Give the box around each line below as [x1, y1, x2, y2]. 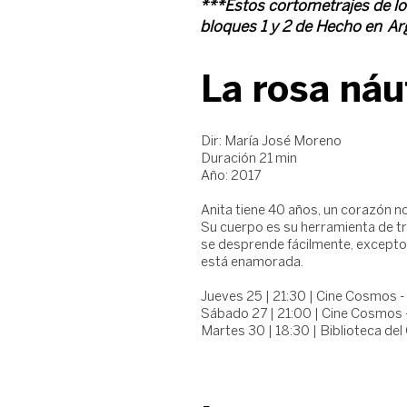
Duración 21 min [201, 153, 297, 165]
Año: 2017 [201, 170, 261, 183]
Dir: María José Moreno [201, 135, 342, 148]
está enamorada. [201, 256, 303, 269]
